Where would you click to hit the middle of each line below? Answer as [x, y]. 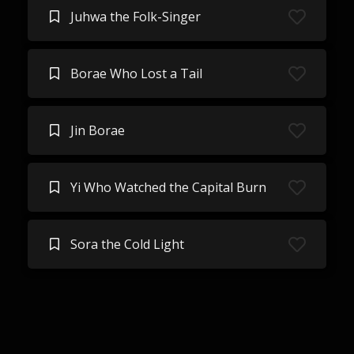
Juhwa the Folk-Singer [135, 17]
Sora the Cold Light [127, 244]
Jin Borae [97, 130]
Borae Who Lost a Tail [136, 73]
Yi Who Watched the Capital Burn [168, 187]
